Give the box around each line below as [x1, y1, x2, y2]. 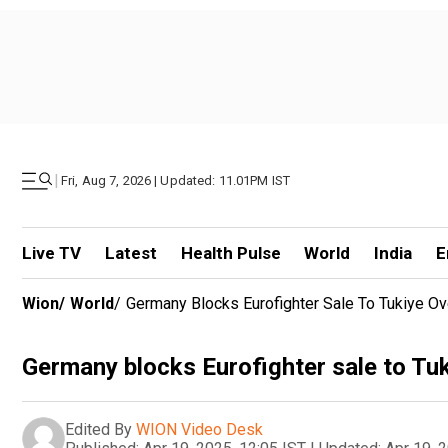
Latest [104, 243, 157, 263]
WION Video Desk [136, 419, 263, 439]
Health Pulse [180, 243, 281, 263]
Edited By [65, 419, 132, 439]
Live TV [22, 243, 81, 263]
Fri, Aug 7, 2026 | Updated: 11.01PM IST [61, 173, 291, 188]
